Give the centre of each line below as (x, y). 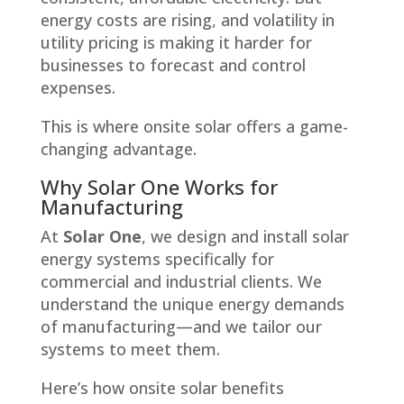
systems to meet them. (130, 349)
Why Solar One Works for (159, 186)
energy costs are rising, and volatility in (187, 19)
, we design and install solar (245, 236)
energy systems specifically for (157, 258)
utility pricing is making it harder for (176, 42)
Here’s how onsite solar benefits (162, 387)
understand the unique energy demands (192, 303)
